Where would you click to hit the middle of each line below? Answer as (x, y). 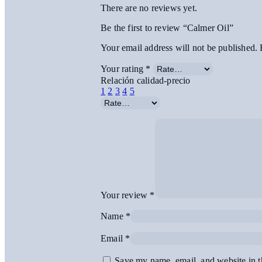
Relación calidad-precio (146, 81)
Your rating (123, 69)
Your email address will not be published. (179, 48)
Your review (125, 195)
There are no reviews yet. (149, 8)
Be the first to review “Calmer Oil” (167, 28)
